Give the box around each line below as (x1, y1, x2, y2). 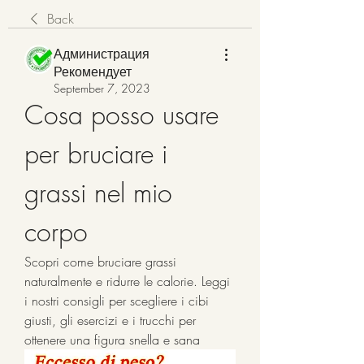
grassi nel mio (24, 175, 172, 210)
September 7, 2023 (54, 80, 150, 96)
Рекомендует (54, 63, 132, 80)
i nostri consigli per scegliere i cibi (24, 292, 209, 310)
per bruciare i (24, 136, 167, 171)
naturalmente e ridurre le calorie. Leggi (24, 272, 230, 290)
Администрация (54, 45, 149, 63)
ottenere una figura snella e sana (24, 331, 200, 349)
